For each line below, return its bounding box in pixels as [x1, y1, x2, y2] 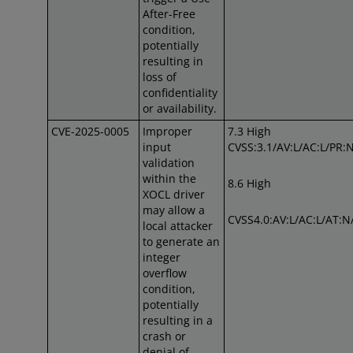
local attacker [143, 218, 213, 233]
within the [143, 171, 196, 186]
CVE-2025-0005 [51, 124, 129, 139]
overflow [143, 266, 187, 281]
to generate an [143, 234, 220, 249]
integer [143, 250, 180, 265]
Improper [143, 124, 192, 139]
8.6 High [228, 176, 271, 191]
